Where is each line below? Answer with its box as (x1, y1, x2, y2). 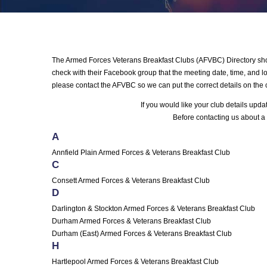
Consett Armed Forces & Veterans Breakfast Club (52, 176, 210, 185)
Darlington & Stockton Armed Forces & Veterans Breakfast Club (52, 204, 255, 213)
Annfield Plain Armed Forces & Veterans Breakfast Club (52, 148, 230, 157)
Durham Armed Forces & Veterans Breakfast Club (52, 216, 211, 225)
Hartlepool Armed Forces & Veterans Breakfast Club (52, 257, 219, 266)
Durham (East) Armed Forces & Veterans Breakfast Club (52, 229, 232, 238)
